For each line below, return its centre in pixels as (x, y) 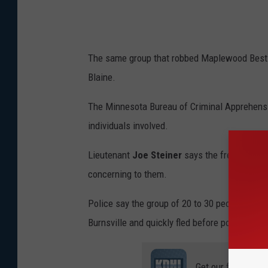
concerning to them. (127, 174)
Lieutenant (110, 155)
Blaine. (102, 77)
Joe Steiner (157, 155)
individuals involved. (128, 126)
